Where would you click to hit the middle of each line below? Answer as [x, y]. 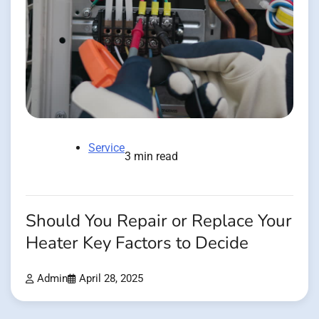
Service [106, 148]
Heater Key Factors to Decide [137, 243]
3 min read [151, 156]
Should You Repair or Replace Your [159, 221]
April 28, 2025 [111, 279]
